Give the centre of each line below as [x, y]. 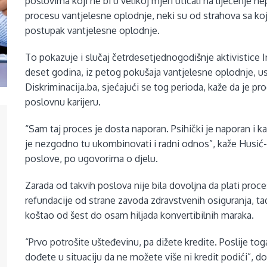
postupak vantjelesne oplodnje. [93, 31]
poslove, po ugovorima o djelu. [92, 159]
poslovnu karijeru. [63, 102]
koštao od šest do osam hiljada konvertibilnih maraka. [140, 215]
